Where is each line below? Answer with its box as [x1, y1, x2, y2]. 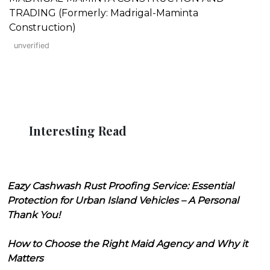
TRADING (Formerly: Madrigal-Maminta [9, 7, 198, 19]
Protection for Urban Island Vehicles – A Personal [7, 194, 239, 206]
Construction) [9, 21, 76, 33]
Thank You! [7, 209, 60, 221]
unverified [14, 40, 49, 50]
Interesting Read [29, 122, 127, 139]
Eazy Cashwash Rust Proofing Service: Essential [7, 180, 234, 192]
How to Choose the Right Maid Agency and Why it [7, 237, 248, 250]
